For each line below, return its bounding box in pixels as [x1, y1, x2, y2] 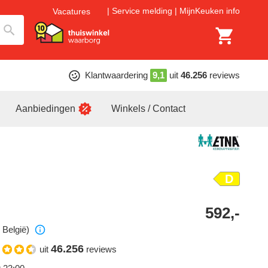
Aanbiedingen [16, 103, 75, 114]
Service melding [112, 6, 172, 16]
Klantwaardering [84, 70, 148, 80]
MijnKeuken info [179, 6, 240, 16]
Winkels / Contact [111, 103, 185, 114]
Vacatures [53, 6, 90, 16]
